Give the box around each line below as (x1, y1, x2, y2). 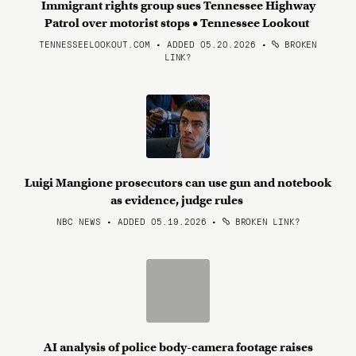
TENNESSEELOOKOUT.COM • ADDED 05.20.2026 (38, 37, 256, 50)
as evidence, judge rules (110, 193, 246, 207)
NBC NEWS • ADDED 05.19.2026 (56, 215, 207, 227)
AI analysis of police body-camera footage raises (43, 340, 313, 354)
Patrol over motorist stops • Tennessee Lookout (44, 16, 311, 30)
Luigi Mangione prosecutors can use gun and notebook (25, 176, 331, 190)
